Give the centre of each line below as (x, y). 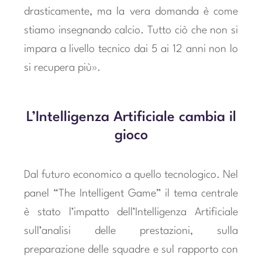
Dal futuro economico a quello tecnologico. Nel (131, 175)
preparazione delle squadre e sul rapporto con (131, 249)
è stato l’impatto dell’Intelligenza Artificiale (131, 212)
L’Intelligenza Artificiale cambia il (131, 118)
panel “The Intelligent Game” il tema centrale (131, 193)
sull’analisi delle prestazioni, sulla (131, 231)
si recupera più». (62, 68)
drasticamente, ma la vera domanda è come (131, 11)
